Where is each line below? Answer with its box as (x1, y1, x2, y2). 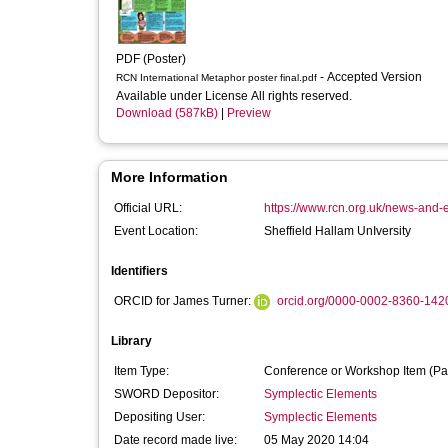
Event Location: (114, 224, 198, 238)
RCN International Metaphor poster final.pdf (116, 72, 317, 83)
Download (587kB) (116, 106, 218, 120)
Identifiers (111, 264, 168, 278)
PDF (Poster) (116, 52, 186, 66)
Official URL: (114, 201, 182, 215)
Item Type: (114, 364, 169, 378)
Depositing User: (114, 410, 205, 424)
